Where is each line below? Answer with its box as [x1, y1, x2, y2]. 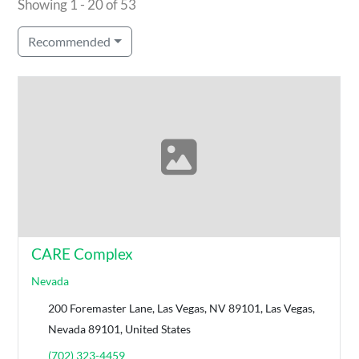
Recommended [28, 33, 111, 49]
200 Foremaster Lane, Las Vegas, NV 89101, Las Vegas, [48, 301, 316, 315]
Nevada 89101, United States [48, 321, 192, 336]
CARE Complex [31, 244, 134, 263]
